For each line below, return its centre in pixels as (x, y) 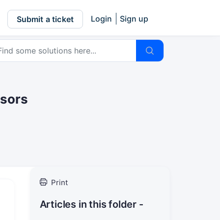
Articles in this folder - (91, 204)
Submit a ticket (45, 19)
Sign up (134, 19)
